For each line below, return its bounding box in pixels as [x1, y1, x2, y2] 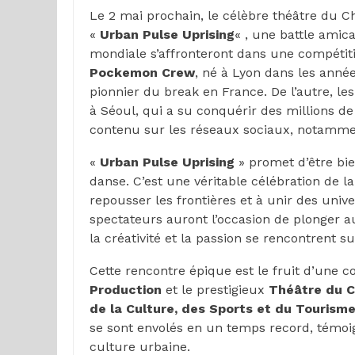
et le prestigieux [162, 282, 269, 297]
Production [90, 282, 162, 297]
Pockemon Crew [90, 65, 195, 80]
